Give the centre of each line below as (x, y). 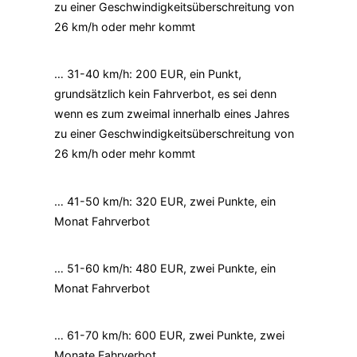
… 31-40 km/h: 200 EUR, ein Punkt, (148, 74)
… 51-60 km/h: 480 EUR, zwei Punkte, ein (165, 269)
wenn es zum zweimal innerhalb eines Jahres (172, 114)
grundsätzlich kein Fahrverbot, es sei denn (165, 94)
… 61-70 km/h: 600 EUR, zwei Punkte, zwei (169, 335)
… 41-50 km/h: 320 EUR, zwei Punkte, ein (165, 201)
